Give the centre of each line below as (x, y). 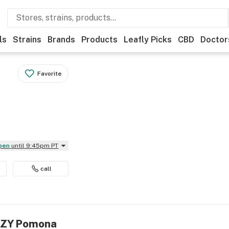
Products (99, 40)
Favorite (50, 74)
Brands (61, 40)
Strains (27, 40)
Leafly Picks (148, 40)
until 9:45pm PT (35, 146)
